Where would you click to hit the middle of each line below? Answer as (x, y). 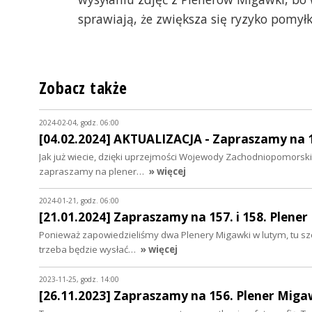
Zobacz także (83, 87)
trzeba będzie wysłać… (88, 250)
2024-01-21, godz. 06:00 (79, 201)
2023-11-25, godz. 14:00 (79, 280)
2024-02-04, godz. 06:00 (79, 122)
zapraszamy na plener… (93, 171)
